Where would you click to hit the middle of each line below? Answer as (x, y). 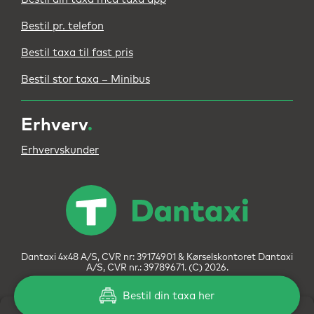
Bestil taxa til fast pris (77, 53)
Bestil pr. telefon (62, 26)
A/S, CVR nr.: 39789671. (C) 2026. (157, 268)
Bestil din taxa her (167, 296)
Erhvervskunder (60, 150)
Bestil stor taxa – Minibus (86, 79)
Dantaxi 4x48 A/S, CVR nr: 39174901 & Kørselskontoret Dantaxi (157, 258)
